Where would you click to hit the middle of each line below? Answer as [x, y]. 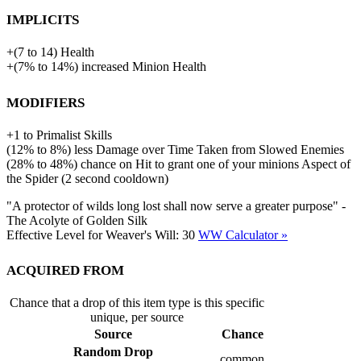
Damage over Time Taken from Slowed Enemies [220, 149]
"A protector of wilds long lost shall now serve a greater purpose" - [176, 205]
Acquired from [65, 269]
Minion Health [169, 66]
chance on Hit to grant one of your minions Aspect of [216, 164]
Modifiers [46, 100]
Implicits [43, 17]
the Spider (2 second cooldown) [87, 178]
